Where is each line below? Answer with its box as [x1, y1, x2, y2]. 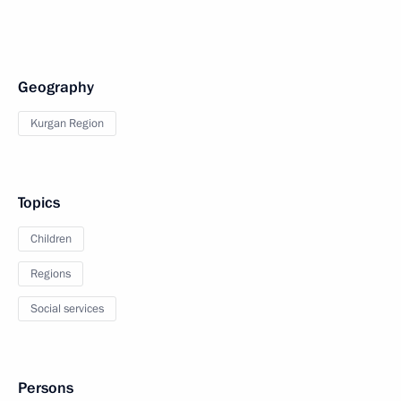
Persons [18, 378, 73, 398]
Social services [30, 301, 104, 317]
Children [30, 231, 72, 247]
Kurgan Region [30, 115, 104, 132]
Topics [18, 192, 60, 213]
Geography [18, 77, 94, 98]
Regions [30, 266, 71, 282]
